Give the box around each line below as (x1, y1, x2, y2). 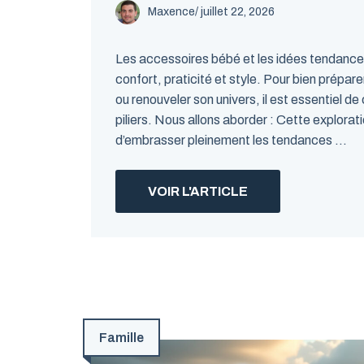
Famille (99, 331, 144, 344)
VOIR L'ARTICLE (148, 184, 248, 198)
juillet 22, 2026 (201, 6, 275, 18)
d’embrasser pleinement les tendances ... (115, 133, 347, 147)
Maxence (148, 6, 195, 18)
